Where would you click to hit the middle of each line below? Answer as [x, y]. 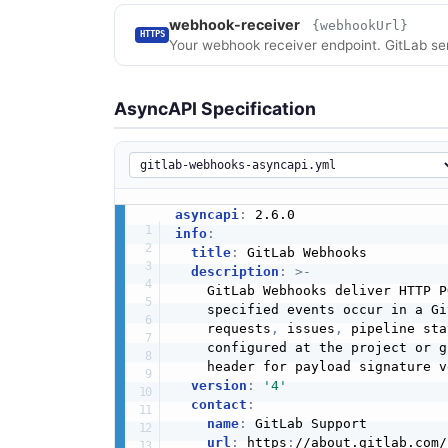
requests [222, 328]
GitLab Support [306, 423]
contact [218, 404]
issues [306, 328]
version [218, 385]
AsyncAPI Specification [215, 108]
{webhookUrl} [360, 26]
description [234, 271]
